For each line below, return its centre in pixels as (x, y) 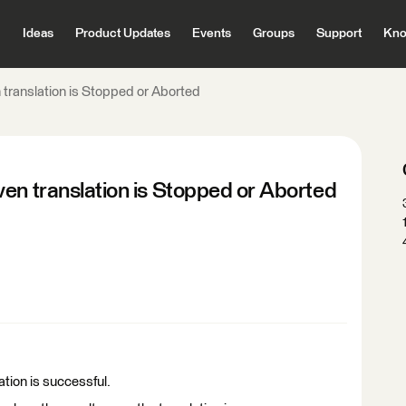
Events (211, 34)
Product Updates (122, 34)
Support (338, 34)
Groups (273, 34)
